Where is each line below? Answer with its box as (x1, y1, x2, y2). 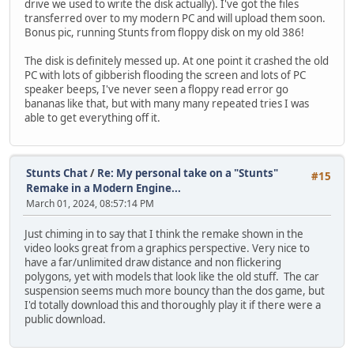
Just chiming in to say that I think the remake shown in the (24, 226, 303, 241)
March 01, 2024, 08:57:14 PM (26, 197, 154, 211)
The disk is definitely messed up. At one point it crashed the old (24, 53, 329, 68)
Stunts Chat (26, 166, 88, 181)
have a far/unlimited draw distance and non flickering (24, 254, 281, 269)
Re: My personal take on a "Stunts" (97, 166, 278, 181)
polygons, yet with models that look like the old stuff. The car (24, 269, 319, 284)
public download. (24, 311, 106, 326)
